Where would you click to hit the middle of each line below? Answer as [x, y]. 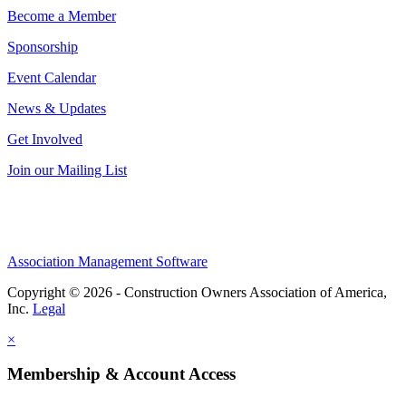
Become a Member [62, 15]
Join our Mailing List [67, 169]
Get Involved [45, 139]
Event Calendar [52, 77]
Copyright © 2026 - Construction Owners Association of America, [197, 292]
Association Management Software [107, 261]
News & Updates [57, 108]
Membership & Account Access [121, 374]
